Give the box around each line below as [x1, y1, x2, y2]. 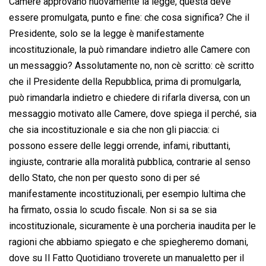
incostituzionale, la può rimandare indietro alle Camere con [9, 44, 250, 56]
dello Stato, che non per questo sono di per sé [9, 172, 200, 184]
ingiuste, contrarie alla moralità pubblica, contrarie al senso [9, 156, 251, 168]
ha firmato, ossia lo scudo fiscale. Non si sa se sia [9, 204, 217, 216]
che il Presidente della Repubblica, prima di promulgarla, [9, 76, 241, 88]
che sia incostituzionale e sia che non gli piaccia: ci [9, 124, 219, 136]
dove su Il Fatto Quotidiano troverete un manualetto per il [9, 252, 244, 264]
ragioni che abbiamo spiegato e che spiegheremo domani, [9, 236, 248, 248]
